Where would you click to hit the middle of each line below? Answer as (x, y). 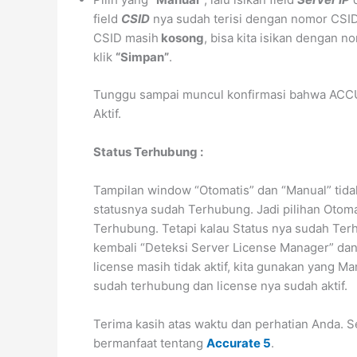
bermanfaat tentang (150, 343)
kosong (181, 38)
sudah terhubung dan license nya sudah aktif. (220, 285)
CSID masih (126, 38)
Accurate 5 (239, 343)
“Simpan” (142, 57)
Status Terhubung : (149, 151)
